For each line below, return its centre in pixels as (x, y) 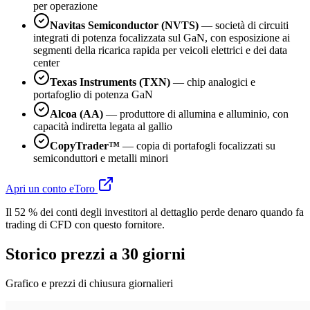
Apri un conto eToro (52, 189)
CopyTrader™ (85, 146)
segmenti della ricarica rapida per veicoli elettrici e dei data (160, 51)
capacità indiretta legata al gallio (103, 127)
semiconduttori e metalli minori (101, 158)
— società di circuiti (244, 26)
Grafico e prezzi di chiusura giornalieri (89, 284)
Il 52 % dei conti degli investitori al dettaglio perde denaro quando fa (155, 212)
